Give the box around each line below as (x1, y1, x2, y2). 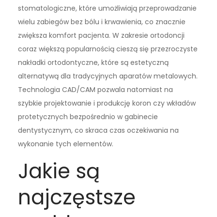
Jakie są (18, 156, 100, 186)
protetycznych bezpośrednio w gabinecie (18, 111, 158, 122)
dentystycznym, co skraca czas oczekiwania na (18, 125, 179, 135)
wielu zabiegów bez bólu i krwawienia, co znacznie (18, 16, 186, 27)
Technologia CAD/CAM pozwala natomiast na (18, 84, 173, 94)
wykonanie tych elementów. (18, 139, 114, 149)
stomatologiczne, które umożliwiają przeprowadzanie (18, 3, 197, 13)
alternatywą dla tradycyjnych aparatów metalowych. (18, 71, 198, 81)
